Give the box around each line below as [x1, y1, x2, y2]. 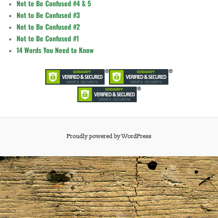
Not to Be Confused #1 [17, 33, 79, 43]
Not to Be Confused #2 [17, 21, 80, 32]
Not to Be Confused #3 [17, 9, 80, 20]
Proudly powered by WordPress [67, 133, 151, 141]
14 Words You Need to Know [17, 44, 94, 55]
